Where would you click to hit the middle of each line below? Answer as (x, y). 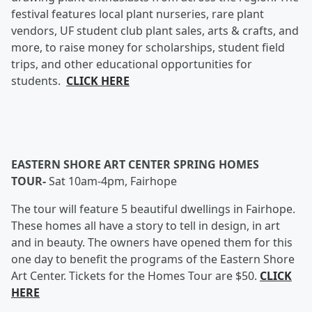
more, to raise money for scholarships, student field (148, 47)
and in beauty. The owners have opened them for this (152, 242)
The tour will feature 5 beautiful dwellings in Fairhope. (153, 209)
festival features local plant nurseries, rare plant (138, 14)
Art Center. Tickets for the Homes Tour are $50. (135, 276)
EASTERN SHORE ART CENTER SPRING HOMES (135, 164)
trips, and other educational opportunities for (132, 64)
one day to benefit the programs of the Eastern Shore (153, 259)
